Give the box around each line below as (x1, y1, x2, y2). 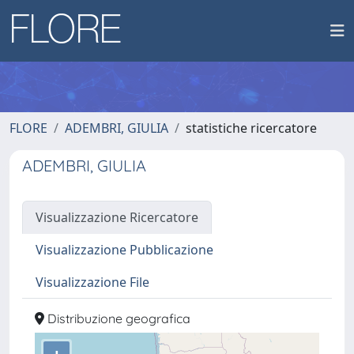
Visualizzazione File (36, 273, 149, 291)
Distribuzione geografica (44, 311, 190, 326)
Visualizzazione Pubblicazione (36, 241, 213, 258)
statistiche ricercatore (186, 119, 317, 137)
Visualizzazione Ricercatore (36, 209, 198, 226)
